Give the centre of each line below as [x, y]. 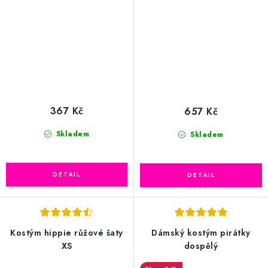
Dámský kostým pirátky [201, 233]
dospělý [201, 246]
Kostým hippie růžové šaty [67, 233]
